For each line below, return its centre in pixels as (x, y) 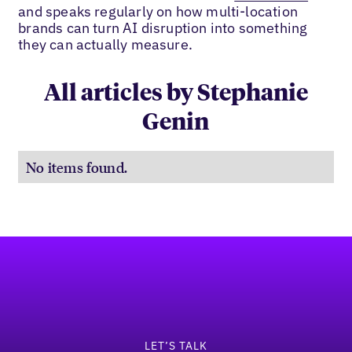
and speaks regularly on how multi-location (158, 11)
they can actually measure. (105, 44)
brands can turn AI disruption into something (163, 27)
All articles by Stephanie (176, 93)
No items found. (77, 167)
